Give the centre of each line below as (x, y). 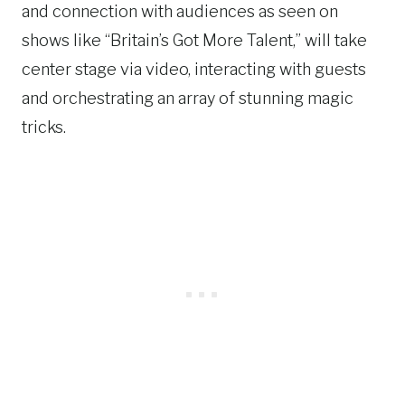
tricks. (44, 127)
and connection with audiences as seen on (180, 11)
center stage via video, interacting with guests (194, 69)
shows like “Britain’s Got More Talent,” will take (194, 40)
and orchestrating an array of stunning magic (188, 98)
